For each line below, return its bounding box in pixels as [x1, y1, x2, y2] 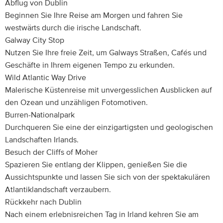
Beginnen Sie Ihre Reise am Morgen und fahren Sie [5, 11, 183, 19]
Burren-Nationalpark [5, 111, 75, 119]
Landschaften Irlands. [5, 136, 79, 144]
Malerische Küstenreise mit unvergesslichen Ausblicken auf [5, 86, 212, 94]
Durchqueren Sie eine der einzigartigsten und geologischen [5, 123, 213, 131]
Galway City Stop [5, 36, 64, 44]
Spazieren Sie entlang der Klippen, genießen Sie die [5, 161, 187, 169]
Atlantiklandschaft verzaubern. [5, 186, 111, 194]
